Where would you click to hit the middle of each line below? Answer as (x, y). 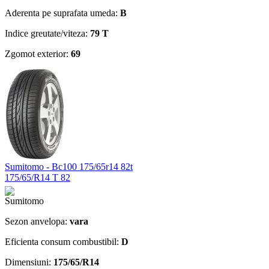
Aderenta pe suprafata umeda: (62, 13)
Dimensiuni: (29, 262)
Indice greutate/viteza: (47, 33)
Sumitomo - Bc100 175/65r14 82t (69, 166)
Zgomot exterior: (38, 53)
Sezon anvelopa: (37, 221)
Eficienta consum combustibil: (63, 241)
